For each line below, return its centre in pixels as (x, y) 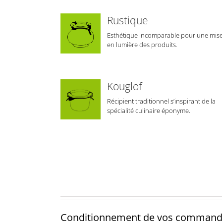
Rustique (128, 21)
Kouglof (125, 86)
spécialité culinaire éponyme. (149, 111)
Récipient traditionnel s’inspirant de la (162, 101)
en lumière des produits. (142, 45)
